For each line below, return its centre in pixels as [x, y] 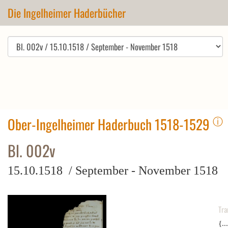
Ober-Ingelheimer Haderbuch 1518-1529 [110, 124]
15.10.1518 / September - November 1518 [113, 170]
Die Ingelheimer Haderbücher [67, 13]
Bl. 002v [32, 150]
